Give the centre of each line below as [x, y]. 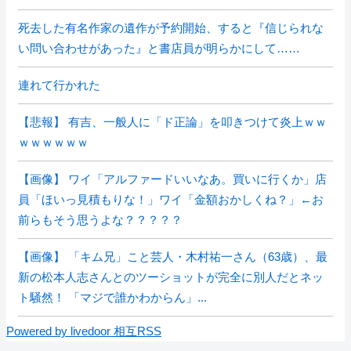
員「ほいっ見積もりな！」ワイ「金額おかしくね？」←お [171, 199]
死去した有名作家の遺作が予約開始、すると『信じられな [171, 28]
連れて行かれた [59, 85]
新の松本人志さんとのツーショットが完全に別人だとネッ [171, 277]
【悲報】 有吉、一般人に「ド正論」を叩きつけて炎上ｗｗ [172, 122]
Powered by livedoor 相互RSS [84, 331]
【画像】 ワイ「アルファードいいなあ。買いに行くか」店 [172, 179]
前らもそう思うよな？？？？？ [100, 220]
